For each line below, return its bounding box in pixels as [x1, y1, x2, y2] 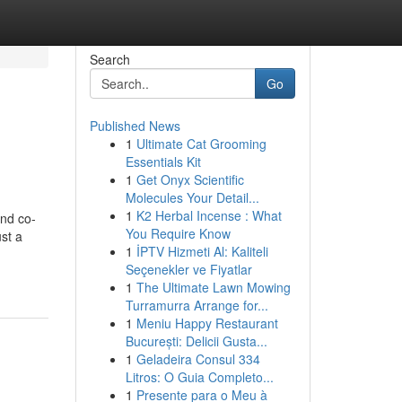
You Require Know [125, 224, 231, 242]
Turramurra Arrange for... [125, 296, 268, 314]
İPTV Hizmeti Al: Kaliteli [135, 242, 268, 260]
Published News [89, 117, 180, 135]
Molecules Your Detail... [125, 188, 259, 206]
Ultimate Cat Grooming [135, 135, 267, 153]
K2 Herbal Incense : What [135, 206, 282, 224]
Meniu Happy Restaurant [135, 314, 278, 332]
